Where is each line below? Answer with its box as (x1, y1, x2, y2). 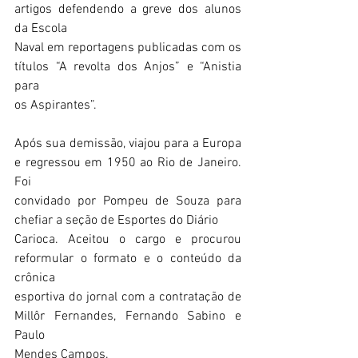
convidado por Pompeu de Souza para (14, 193, 241, 209)
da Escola (14, 21, 67, 37)
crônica (14, 270, 55, 286)
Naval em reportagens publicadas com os (14, 40, 241, 56)
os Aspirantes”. (14, 97, 100, 113)
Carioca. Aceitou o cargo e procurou (14, 232, 241, 248)
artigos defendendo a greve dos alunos (14, 2, 241, 18)
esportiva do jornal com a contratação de (14, 289, 241, 305)
